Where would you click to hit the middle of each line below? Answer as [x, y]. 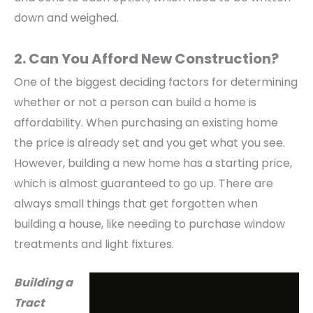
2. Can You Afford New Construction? [146, 58]
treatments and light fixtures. [94, 244]
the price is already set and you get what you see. [150, 143]
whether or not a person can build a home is [135, 102]
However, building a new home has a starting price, [153, 163]
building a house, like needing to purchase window [150, 224]
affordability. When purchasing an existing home [146, 122]
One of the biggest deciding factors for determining [156, 82]
